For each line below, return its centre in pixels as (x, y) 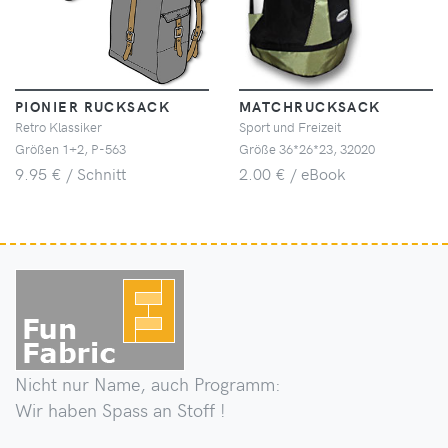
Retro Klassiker (58, 127)
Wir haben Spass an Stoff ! (120, 410)
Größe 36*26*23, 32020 (307, 149)
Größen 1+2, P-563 (70, 149)
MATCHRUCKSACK (310, 106)
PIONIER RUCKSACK (93, 106)
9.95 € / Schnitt (70, 174)
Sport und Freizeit (290, 127)
